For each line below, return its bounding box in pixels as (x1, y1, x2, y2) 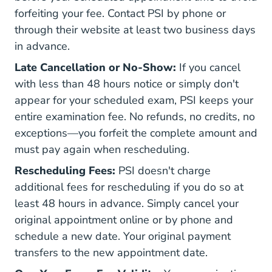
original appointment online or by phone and (15, 212, 233, 227)
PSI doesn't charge (115, 163, 211, 178)
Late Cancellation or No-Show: (15, 60, 176, 75)
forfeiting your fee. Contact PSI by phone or (15, 6, 226, 21)
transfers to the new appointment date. (15, 245, 208, 260)
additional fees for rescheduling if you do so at (15, 180, 243, 194)
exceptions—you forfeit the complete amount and (15, 126, 257, 140)
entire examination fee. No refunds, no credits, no (15, 109, 255, 124)
